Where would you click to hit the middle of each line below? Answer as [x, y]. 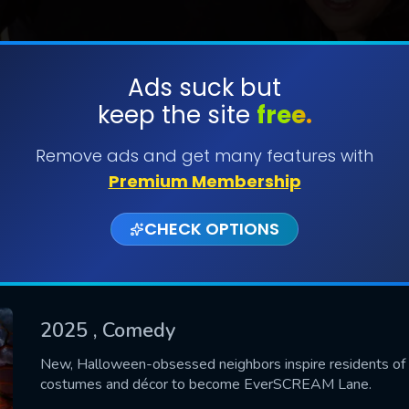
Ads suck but [204, 88]
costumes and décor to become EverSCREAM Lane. [206, 384]
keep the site [177, 115]
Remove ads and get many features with [204, 156]
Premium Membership [204, 181]
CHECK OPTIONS [212, 229]
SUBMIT [204, 145]
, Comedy [134, 330]
